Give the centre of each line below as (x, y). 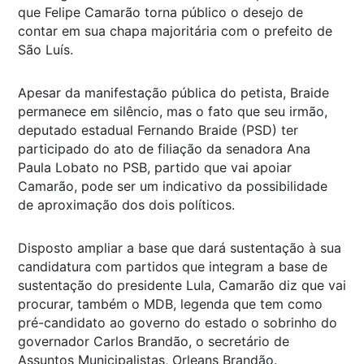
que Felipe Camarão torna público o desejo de (160, 12)
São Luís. (45, 49)
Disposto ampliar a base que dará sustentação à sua (180, 247)
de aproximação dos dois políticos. (126, 204)
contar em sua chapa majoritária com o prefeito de (175, 30)
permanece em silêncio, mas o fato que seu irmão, (173, 111)
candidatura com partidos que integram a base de (173, 266)
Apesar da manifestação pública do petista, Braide (173, 92)
